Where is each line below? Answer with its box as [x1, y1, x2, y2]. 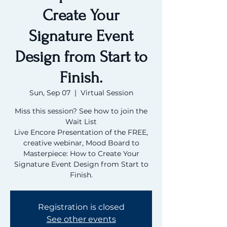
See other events [46, 214, 116, 224]
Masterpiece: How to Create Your [23, 149, 139, 158]
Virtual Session [80, 88, 133, 97]
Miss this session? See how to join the [15, 106, 147, 116]
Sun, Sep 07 [29, 88, 70, 97]
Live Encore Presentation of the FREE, [14, 128, 148, 137]
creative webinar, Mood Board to [23, 138, 139, 147]
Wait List [65, 117, 97, 126]
